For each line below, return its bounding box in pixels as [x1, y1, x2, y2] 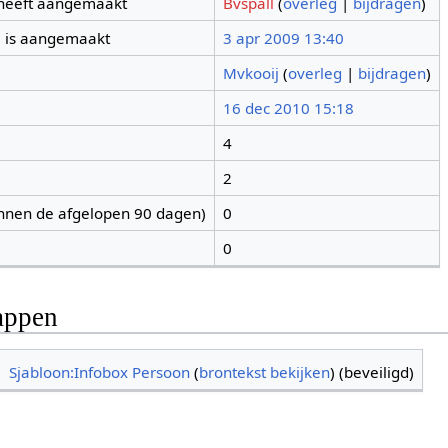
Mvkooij [222, 63, 279, 84]
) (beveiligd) [330, 362, 415, 382]
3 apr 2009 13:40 [222, 28, 344, 49]
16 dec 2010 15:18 [222, 98, 354, 119]
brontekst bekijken [199, 362, 331, 382]
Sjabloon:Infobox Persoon [9, 362, 191, 382]
